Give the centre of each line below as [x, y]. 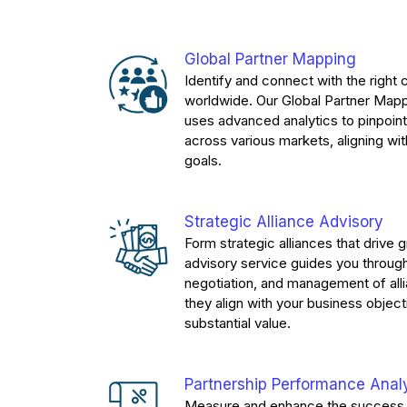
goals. [203, 160]
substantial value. [238, 323]
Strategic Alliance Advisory [284, 221]
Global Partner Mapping [271, 59]
